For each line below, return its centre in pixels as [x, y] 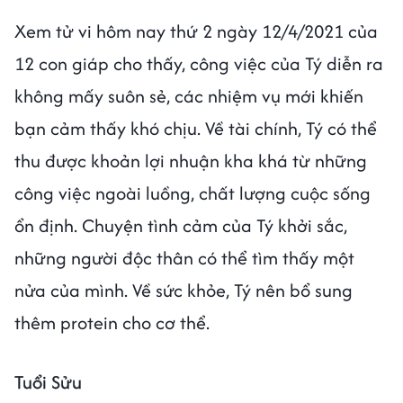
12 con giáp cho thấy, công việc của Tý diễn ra [199, 63]
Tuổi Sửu [48, 382]
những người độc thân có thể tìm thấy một [184, 258]
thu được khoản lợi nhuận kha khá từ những [191, 161]
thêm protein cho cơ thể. [112, 322]
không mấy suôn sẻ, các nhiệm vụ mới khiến [189, 96]
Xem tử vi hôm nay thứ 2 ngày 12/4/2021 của [196, 31]
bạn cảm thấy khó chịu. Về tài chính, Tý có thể [196, 128]
